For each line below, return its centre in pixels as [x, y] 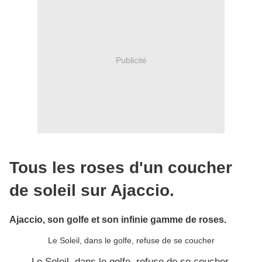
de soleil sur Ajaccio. [92, 190]
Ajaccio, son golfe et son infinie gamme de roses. [118, 219]
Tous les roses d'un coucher [121, 167]
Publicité [131, 60]
